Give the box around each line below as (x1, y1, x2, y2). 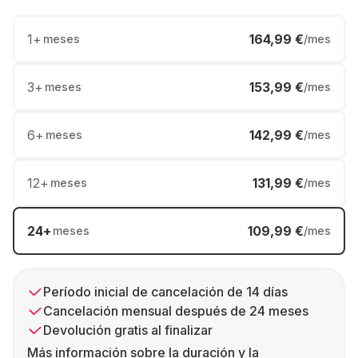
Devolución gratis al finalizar (43, 322, 213, 338)
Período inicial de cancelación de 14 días (43, 284, 288, 300)
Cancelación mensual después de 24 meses (43, 303, 308, 319)
